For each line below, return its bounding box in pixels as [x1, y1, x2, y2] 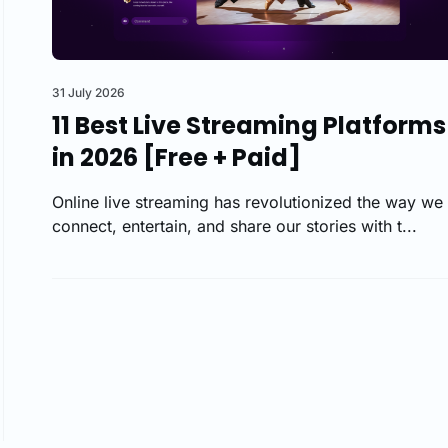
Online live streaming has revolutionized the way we [52, 192, 443, 213]
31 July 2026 [52, 85, 125, 101]
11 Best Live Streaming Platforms [52, 109, 446, 143]
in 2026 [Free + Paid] [52, 141, 301, 175]
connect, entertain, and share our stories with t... [52, 216, 417, 237]
